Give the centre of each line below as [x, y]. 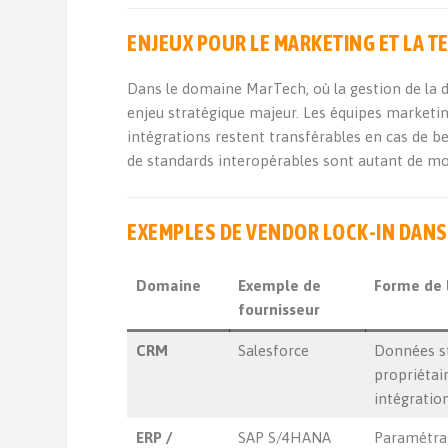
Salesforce [273, 350]
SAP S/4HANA [284, 437]
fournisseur [278, 309]
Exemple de [279, 285]
